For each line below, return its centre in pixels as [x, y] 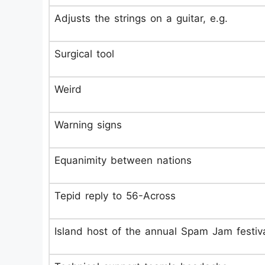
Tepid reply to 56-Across [115, 196]
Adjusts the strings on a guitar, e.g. [141, 18]
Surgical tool [84, 54]
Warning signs [88, 125]
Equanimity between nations [123, 160]
